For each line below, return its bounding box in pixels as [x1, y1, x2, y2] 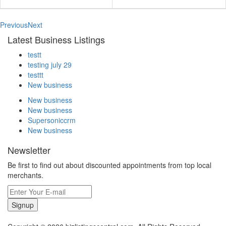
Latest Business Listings [8, 33, 105, 46]
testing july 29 [28, 60, 72, 70]
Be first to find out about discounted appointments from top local [8, 160, 211, 171]
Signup [12, 200, 34, 210]
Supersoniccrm [28, 115, 76, 126]
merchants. [8, 170, 43, 181]
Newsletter [8, 143, 50, 157]
